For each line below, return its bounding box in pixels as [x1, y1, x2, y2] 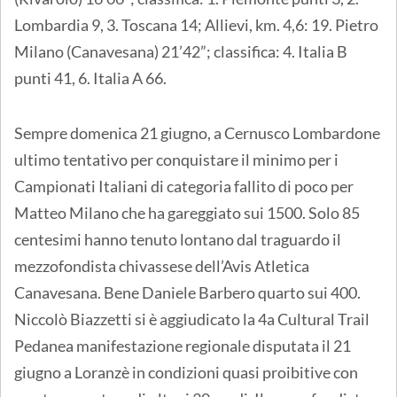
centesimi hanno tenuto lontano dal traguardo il [14, 230, 341, 250]
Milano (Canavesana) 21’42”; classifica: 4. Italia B [14, 42, 347, 62]
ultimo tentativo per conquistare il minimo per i [14, 150, 339, 170]
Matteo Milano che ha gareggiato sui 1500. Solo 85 [14, 203, 360, 223]
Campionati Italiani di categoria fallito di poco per [14, 176, 354, 197]
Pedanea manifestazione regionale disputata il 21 [14, 336, 351, 356]
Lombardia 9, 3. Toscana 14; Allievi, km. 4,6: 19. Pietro [14, 15, 378, 35]
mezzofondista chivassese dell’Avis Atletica [14, 256, 309, 276]
